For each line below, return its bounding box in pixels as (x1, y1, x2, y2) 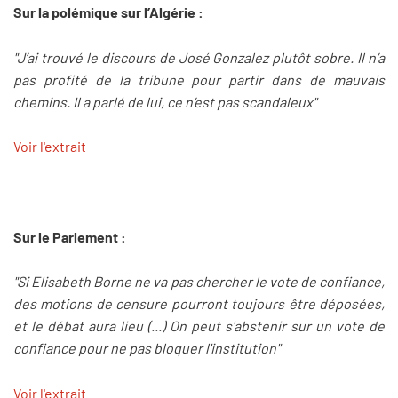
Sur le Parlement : (13, 227, 126, 245)
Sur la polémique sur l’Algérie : (13, 4, 203, 21)
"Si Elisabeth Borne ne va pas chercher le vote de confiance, (13, 273, 385, 291)
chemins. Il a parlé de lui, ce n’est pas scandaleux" (13, 92, 316, 110)
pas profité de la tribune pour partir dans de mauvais (13, 70, 385, 88)
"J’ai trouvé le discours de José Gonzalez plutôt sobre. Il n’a (13, 48, 385, 66)
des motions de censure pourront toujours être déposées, (13, 295, 385, 313)
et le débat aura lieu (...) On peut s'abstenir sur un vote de (13, 317, 385, 335)
